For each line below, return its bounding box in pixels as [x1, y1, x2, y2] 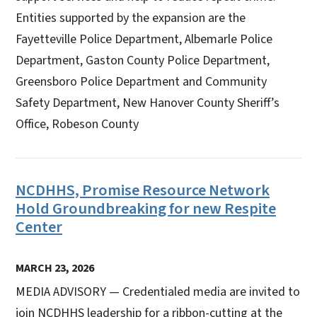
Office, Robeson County [16, 115, 139, 133]
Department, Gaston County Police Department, [16, 51, 270, 69]
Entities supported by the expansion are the [16, 8, 246, 27]
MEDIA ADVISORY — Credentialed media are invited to [16, 282, 300, 301]
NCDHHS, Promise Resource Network [16, 178, 270, 202]
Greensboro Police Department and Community [16, 72, 267, 91]
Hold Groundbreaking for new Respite [16, 197, 276, 220]
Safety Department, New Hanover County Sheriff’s [16, 93, 279, 112]
